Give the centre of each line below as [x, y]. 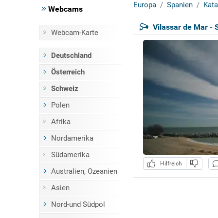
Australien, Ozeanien [84, 171]
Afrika [61, 122]
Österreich [68, 72]
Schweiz [64, 89]
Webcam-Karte [74, 33]
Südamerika [70, 155]
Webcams [64, 9]
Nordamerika [72, 138]
